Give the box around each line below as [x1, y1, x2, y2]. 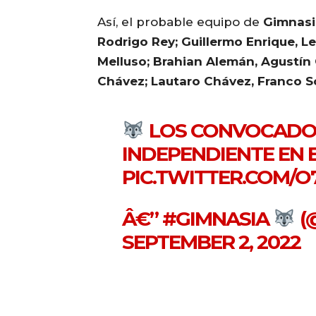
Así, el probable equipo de [97, 15, 263, 30]
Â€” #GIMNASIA [122, 207, 274, 231]
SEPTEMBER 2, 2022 [122, 230, 301, 255]
